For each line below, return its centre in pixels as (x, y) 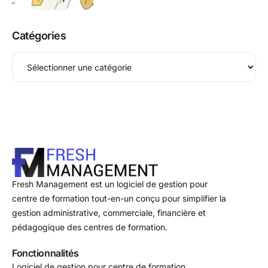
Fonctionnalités (45, 253)
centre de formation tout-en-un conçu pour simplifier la (119, 198)
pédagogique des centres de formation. (90, 227)
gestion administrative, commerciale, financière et (109, 213)
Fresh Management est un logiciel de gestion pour (110, 184)
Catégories (39, 36)
